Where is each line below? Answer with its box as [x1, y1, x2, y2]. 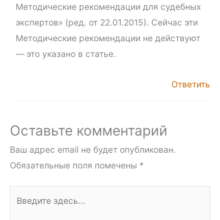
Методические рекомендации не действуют [15, 32, 200, 43]
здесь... [9, 204, 41, 215]
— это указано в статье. [15, 48, 116, 59]
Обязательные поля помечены [10, 160, 139, 171]
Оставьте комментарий [10, 122, 167, 139]
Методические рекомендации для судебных [15, 1, 201, 12]
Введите [9, 188, 44, 199]
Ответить [171, 79, 210, 90]
